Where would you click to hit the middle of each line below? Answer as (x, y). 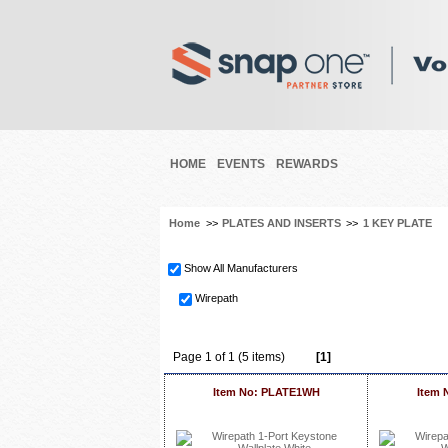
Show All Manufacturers (241, 268)
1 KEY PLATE (397, 223)
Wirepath (216, 298)
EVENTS (241, 164)
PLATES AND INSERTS (281, 223)
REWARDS (307, 164)
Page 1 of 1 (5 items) (229, 357)
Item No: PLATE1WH (266, 392)
